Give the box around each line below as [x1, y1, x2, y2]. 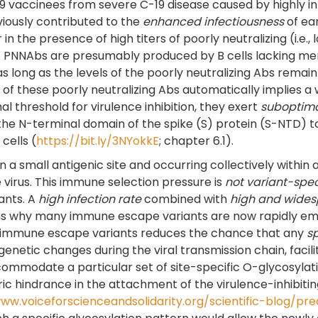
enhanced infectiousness [143, 13, 284, 30]
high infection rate [38, 190, 141, 207]
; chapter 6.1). [159, 132, 234, 149]
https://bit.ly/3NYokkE [36, 132, 159, 149]
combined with [141, 190, 230, 207]
